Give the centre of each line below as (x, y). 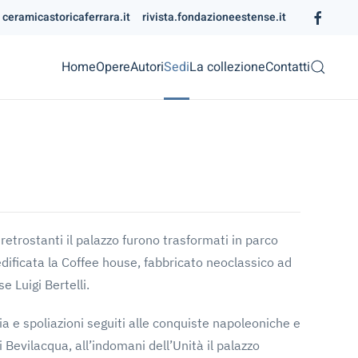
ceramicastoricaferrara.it (66, 17)
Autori (147, 67)
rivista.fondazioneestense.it (214, 17)
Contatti (288, 67)
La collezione (227, 67)
